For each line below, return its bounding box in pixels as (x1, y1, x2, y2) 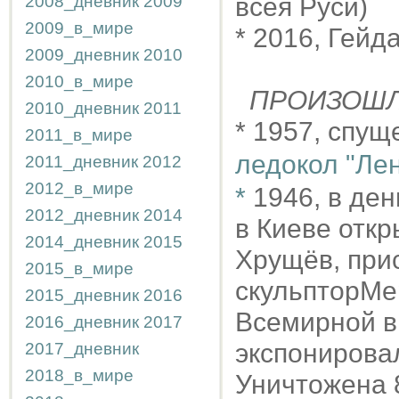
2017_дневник (25, 339, 139, 358)
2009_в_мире (25, 19, 134, 37)
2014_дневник (25, 232, 139, 251)
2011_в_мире (25, 126, 133, 144)
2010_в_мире (25, 72, 134, 91)
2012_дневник (25, 206, 139, 224)
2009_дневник (25, 45, 139, 64)
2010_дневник (25, 99, 139, 118)
